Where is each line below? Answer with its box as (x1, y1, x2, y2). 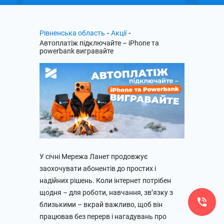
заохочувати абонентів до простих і (39, 164, 156, 172)
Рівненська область (39, 29, 105, 37)
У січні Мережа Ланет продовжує (39, 152, 148, 160)
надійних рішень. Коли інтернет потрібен (39, 176, 171, 184)
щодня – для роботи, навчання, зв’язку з (39, 188, 173, 196)
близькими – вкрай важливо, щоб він (39, 200, 162, 208)
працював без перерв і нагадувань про (39, 212, 166, 220)
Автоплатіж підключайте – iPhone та (39, 39, 159, 47)
